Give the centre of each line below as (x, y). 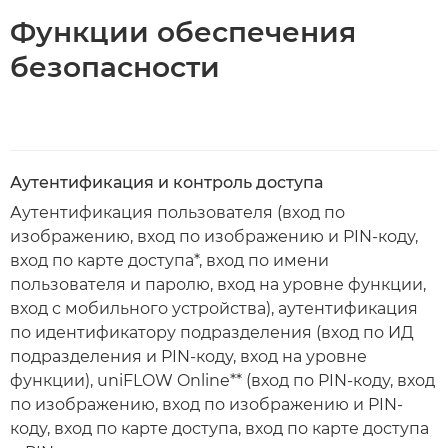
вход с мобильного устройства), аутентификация (214, 308)
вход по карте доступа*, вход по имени (169, 260)
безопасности (115, 67)
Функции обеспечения (183, 32)
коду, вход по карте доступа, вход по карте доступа (219, 428)
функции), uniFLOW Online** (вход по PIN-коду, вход (222, 380)
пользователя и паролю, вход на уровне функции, (218, 284)
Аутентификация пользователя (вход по (177, 212)
